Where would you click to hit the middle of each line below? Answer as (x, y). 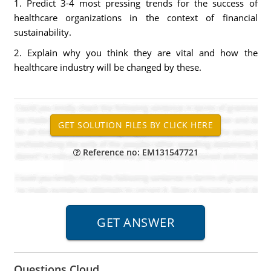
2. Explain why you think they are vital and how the (135, 53)
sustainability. (42, 32)
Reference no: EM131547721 (139, 152)
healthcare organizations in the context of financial (135, 18)
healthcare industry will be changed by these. (107, 67)
